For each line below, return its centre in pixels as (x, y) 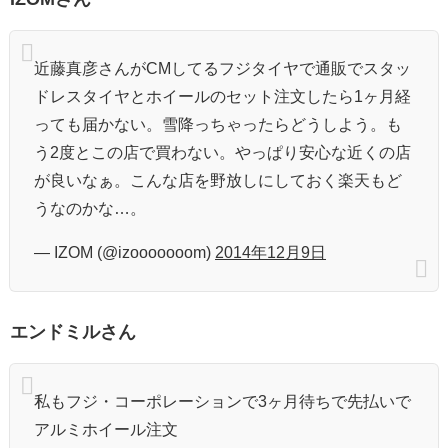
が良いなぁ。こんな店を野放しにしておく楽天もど (218, 181)
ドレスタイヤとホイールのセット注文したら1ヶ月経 (222, 97)
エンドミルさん (73, 332)
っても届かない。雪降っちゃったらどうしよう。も (218, 125)
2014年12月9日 (270, 253)
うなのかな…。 (90, 209)
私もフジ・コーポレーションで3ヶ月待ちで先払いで (222, 402)
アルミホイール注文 (106, 430)
